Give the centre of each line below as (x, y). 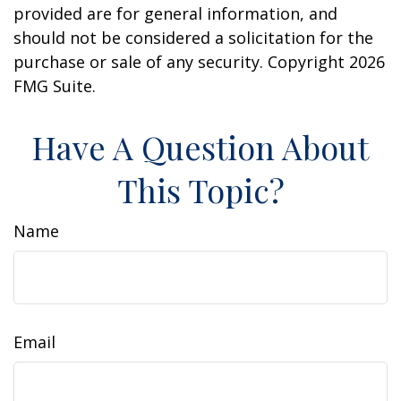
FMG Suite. (55, 86)
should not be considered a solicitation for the (193, 38)
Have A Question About (200, 147)
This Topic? (200, 190)
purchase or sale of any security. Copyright (181, 62)
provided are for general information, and (175, 14)
